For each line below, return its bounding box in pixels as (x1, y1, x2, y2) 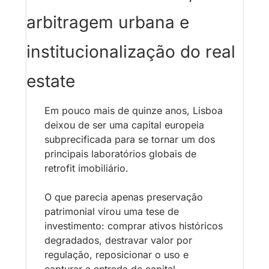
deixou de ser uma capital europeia (44, 118, 204, 131)
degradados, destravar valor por (44, 234, 192, 246)
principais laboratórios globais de (44, 147, 196, 160)
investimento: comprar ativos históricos (44, 219, 223, 232)
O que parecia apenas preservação (44, 190, 203, 203)
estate (26, 70, 75, 91)
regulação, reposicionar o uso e (44, 248, 189, 261)
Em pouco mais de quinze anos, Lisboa (44, 104, 223, 116)
